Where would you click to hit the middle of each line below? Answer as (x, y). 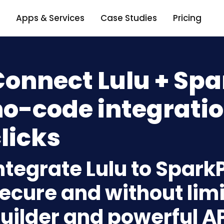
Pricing (187, 18)
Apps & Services (50, 18)
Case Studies (128, 18)
